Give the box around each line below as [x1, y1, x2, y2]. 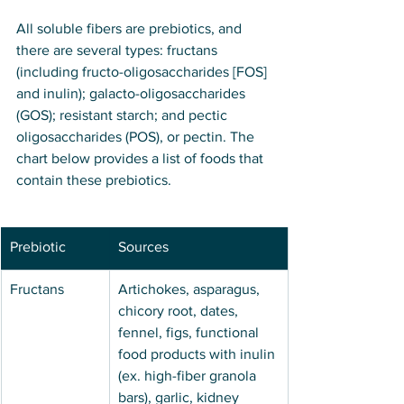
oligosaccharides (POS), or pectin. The [16, 129, 258, 145]
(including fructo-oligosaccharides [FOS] [16, 64, 271, 80]
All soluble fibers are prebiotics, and [16, 21, 245, 37]
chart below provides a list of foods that [16, 151, 267, 167]
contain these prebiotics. [16, 172, 171, 188]
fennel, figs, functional [118, 325, 262, 341]
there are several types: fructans [16, 42, 221, 59]
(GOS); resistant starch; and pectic [16, 107, 231, 124]
